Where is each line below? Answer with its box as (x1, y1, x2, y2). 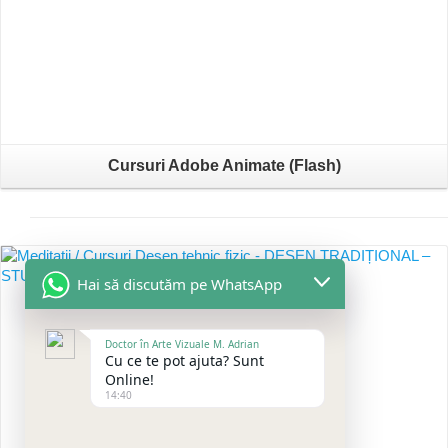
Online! (105, 370, 154, 389)
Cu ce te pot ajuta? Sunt (105, 351, 264, 370)
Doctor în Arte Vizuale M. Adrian (105, 337, 259, 351)
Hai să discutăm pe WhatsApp (77, 274, 282, 294)
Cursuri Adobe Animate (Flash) (107, 157, 341, 175)
